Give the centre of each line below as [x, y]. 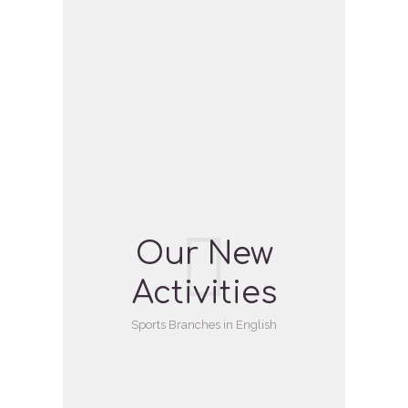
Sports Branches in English [204, 324]
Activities [204, 294]
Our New [204, 255]
